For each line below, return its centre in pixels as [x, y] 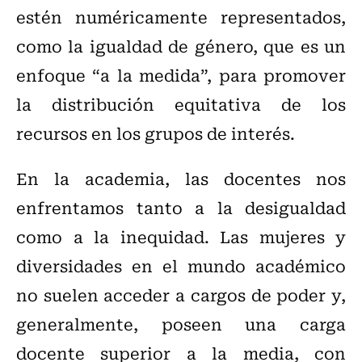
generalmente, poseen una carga [181, 324]
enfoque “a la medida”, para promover [181, 75]
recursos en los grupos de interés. [156, 133]
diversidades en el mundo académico [181, 266]
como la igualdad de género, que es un [181, 46]
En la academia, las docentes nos [181, 179]
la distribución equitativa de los [181, 104]
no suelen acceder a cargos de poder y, [181, 295]
